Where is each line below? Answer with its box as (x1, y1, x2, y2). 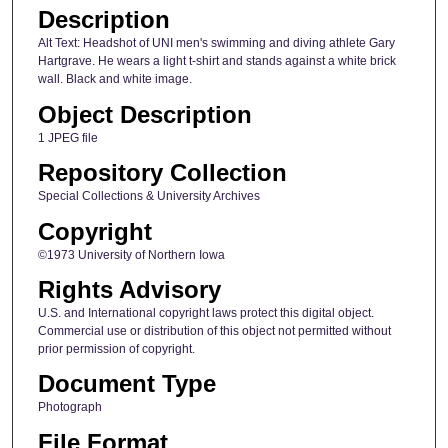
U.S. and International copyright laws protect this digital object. (37, 305, 374, 320)
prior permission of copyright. (37, 341, 195, 356)
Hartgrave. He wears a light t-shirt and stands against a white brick (37, 54, 396, 69)
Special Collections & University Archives (37, 189, 260, 204)
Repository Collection (37, 159, 287, 187)
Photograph (37, 400, 102, 415)
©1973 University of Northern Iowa (37, 247, 225, 262)
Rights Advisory (37, 275, 221, 303)
